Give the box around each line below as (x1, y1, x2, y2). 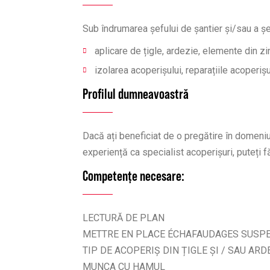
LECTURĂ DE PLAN (83, 212, 165, 224)
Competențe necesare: (83, 168, 184, 184)
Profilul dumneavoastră (83, 86, 189, 102)
